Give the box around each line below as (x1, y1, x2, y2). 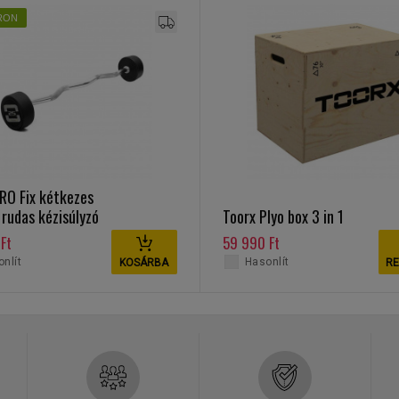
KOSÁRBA (119, 256, 169, 269)
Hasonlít (244, 256, 289, 268)
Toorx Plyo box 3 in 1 (222, 205, 344, 228)
